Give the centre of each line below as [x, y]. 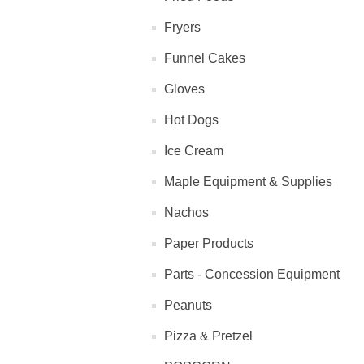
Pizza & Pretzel [208, 336]
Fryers [182, 28]
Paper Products [209, 244]
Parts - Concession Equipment [252, 275]
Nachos [186, 213]
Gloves [184, 89]
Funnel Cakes [205, 58]
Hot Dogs [191, 120]
